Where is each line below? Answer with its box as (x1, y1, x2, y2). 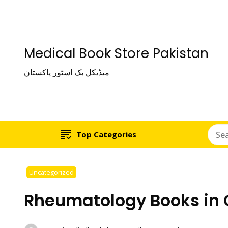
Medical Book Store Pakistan (24, 44, 209, 63)
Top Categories (76, 129, 137, 139)
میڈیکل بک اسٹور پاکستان (24, 67, 109, 78)
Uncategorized (29, 168, 74, 177)
